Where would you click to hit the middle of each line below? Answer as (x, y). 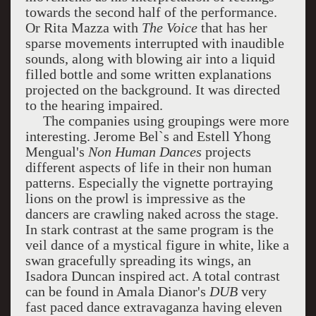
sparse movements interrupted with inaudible (154, 43)
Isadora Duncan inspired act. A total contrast (152, 276)
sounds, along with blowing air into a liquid (150, 59)
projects (226, 152)
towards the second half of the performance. (151, 12)
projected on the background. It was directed (152, 90)
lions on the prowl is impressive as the (135, 198)
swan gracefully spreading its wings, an (138, 260)
